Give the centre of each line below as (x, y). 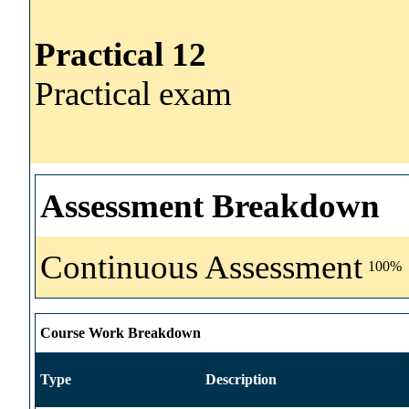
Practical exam (133, 93)
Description (241, 379)
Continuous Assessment (201, 267)
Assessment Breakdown (210, 205)
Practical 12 (121, 54)
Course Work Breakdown (121, 332)
